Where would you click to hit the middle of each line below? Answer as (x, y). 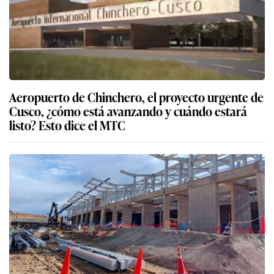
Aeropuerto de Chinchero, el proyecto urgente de (136, 96)
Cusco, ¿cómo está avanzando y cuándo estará (128, 110)
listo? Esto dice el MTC (67, 124)
